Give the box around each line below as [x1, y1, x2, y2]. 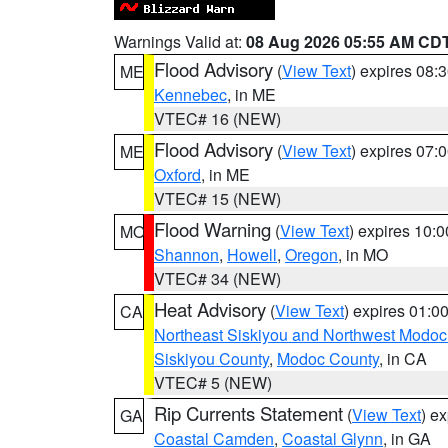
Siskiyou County [154, 347, 269, 370]
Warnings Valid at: [114, 30, 246, 53]
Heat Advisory [154, 296, 266, 322]
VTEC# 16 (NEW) [154, 107, 281, 130]
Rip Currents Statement [154, 400, 343, 426]
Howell [227, 243, 277, 266]
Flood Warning [154, 216, 271, 242]
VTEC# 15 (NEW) [154, 187, 281, 210]
